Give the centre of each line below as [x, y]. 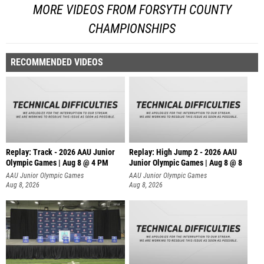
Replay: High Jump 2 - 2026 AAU [183, 152]
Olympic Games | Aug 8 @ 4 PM [57, 163]
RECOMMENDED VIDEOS [57, 62]
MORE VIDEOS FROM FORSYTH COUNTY [132, 9]
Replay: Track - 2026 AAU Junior [60, 152]
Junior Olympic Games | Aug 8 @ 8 [185, 163]
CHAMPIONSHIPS [132, 28]
